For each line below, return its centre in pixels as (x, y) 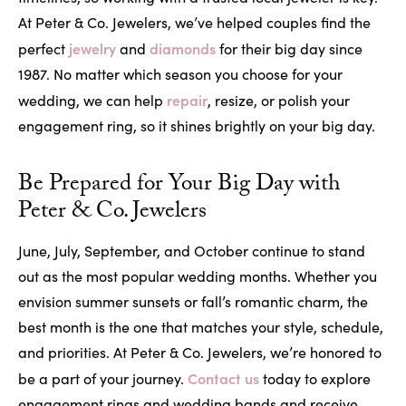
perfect (43, 49)
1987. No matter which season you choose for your (180, 74)
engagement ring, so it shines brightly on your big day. (198, 126)
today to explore (315, 379)
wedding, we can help (92, 101)
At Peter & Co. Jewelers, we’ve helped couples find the (194, 23)
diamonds (183, 48)
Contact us (223, 378)
